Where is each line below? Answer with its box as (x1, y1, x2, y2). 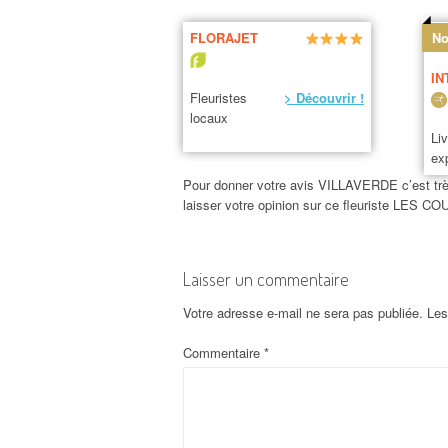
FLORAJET (189, 28, 258, 48)
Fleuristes (189, 88, 247, 108)
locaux (189, 108, 228, 128)
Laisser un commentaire (183, 268, 349, 291)
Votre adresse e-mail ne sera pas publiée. (183, 303, 423, 323)
